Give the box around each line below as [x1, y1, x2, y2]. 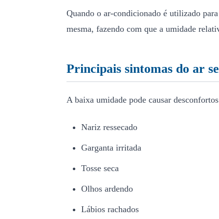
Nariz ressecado [81, 122, 137, 132]
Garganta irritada [81, 143, 141, 153]
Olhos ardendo [81, 184, 133, 194]
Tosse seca [81, 163, 119, 173]
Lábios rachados [81, 204, 139, 214]
